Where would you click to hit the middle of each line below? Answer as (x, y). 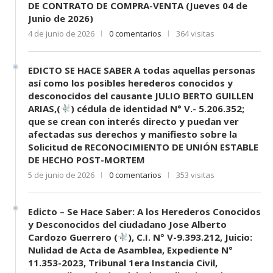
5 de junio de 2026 (61, 175)
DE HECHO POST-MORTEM (87, 159)
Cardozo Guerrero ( (73, 237)
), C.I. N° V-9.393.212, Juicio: (190, 237)
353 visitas (195, 175)
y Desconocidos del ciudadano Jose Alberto (127, 224)
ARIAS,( (44, 108)
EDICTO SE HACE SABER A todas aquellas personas (142, 70)
